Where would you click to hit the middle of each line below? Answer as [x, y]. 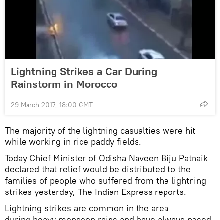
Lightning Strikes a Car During [84, 71]
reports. [170, 192]
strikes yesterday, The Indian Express [79, 192]
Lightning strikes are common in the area [87, 208]
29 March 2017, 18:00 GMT [52, 104]
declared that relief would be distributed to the [98, 169]
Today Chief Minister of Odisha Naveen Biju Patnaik [106, 158]
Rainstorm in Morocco [64, 84]
